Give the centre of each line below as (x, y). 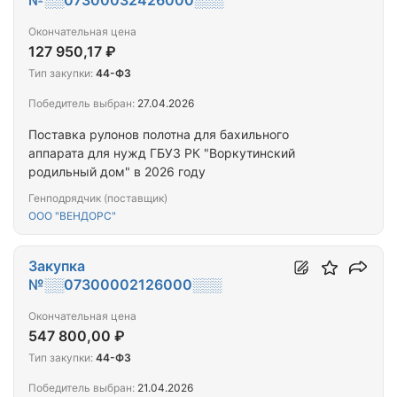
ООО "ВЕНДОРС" (72, 216)
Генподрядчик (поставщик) (98, 198)
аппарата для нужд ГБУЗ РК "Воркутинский (162, 153)
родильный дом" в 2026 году (117, 172)
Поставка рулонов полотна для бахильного (159, 135)
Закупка (57, 266)
